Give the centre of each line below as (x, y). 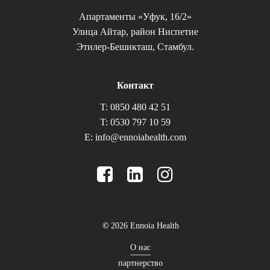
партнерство (140, 263)
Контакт (135, 86)
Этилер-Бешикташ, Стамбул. (135, 47)
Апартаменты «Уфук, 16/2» (135, 17)
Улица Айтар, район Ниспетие (135, 32)
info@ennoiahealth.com (140, 137)
